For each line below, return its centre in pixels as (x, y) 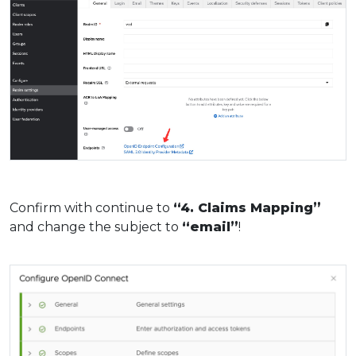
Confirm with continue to (91, 208)
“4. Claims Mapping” (247, 208)
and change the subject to (96, 227)
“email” (210, 227)
